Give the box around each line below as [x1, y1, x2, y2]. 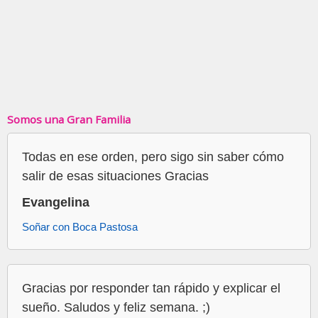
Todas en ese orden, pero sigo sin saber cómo [22, 150, 284, 165]
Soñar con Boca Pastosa [22, 221, 138, 234]
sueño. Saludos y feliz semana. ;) [22, 300, 210, 315]
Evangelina [22, 195, 89, 210]
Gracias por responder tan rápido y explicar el [22, 281, 280, 296]
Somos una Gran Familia [7, 112, 131, 127]
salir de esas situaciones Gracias [22, 169, 209, 184]
